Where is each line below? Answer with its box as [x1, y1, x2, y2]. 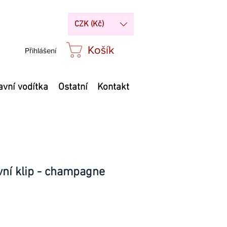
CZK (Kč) [74, 19, 104, 29]
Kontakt [97, 82, 129, 93]
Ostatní [58, 82, 88, 93]
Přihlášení [25, 46, 56, 55]
